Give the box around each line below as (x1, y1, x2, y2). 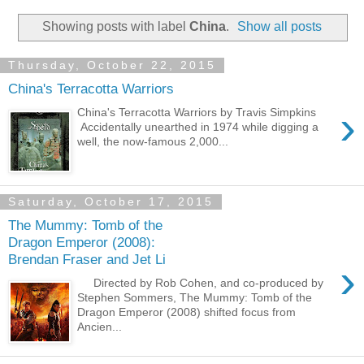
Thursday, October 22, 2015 (8, 58, 216, 72)
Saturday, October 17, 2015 (8, 195, 214, 209)
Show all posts (237, 19, 323, 33)
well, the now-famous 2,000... (77, 134, 229, 148)
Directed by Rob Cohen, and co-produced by (77, 275, 324, 289)
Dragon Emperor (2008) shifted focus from (77, 305, 297, 318)
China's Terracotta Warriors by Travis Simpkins (77, 105, 330, 119)
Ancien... (77, 319, 123, 333)
